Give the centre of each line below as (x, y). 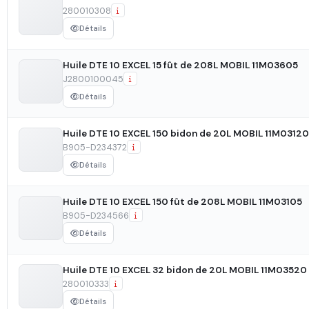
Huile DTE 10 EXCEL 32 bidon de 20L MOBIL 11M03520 (185, 270)
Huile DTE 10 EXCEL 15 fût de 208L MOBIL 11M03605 (180, 66)
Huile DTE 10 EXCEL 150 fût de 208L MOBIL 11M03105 (182, 202)
